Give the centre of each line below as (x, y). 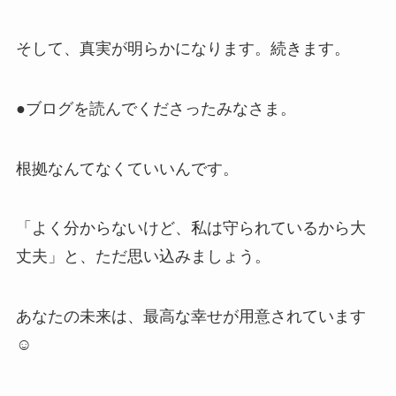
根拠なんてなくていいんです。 (127, 168)
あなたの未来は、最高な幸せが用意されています (190, 317)
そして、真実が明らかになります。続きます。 (183, 48)
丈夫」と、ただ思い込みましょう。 (143, 257)
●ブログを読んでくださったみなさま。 (156, 108)
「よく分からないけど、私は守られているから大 (190, 228)
